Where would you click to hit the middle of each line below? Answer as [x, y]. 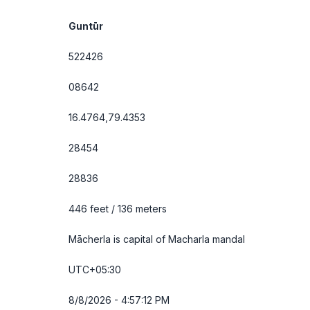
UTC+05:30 [95, 270]
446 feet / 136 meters [118, 209]
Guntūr [86, 26]
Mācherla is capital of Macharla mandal [157, 239]
